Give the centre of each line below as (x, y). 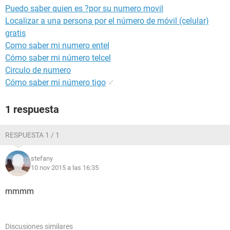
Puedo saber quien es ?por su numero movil (84, 8)
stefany (42, 158)
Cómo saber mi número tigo (55, 82)
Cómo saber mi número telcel (58, 58)
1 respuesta (32, 109)
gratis (15, 33)
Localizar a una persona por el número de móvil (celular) (107, 21)
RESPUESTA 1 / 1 (32, 135)
